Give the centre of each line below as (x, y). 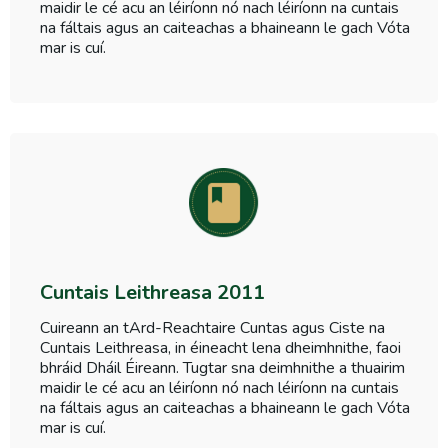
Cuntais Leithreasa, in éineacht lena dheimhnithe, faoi (220, 348)
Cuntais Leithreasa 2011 (152, 293)
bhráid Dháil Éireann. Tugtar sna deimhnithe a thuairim (222, 368)
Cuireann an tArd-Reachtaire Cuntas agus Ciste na (212, 328)
